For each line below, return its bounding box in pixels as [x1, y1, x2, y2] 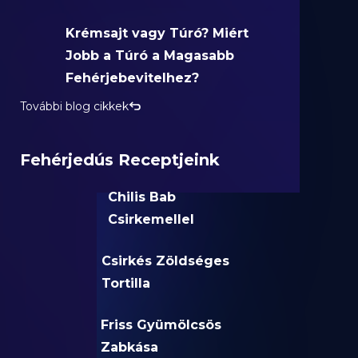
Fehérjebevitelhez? [65, 70, 199, 86]
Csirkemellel [107, 212, 194, 227]
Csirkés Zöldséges [101, 253, 229, 268]
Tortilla [101, 276, 150, 291]
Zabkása [101, 340, 159, 355]
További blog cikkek [20, 99, 129, 113]
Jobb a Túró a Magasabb [65, 48, 234, 63]
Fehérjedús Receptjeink [20, 150, 221, 169]
